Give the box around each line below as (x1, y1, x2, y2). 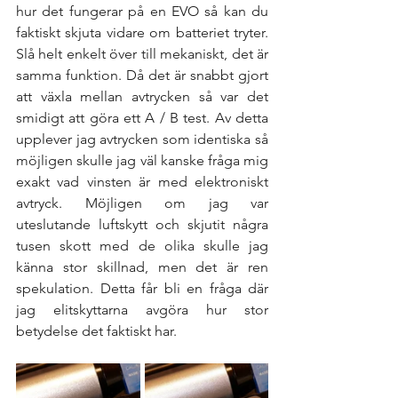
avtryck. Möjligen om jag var (16, 194, 268, 211)
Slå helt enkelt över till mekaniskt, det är (16, 44, 268, 62)
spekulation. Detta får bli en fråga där (16, 279, 268, 297)
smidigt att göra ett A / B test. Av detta (16, 108, 268, 126)
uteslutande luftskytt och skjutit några (16, 215, 268, 233)
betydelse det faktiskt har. (16, 322, 180, 339)
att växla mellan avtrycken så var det (16, 87, 268, 105)
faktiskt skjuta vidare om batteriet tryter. (16, 23, 268, 41)
